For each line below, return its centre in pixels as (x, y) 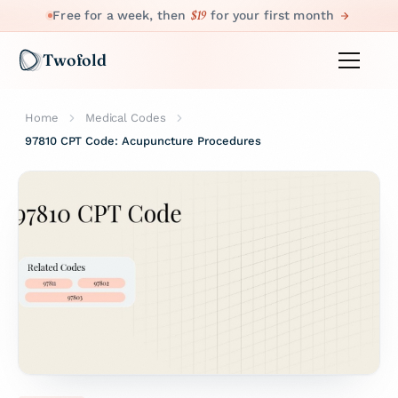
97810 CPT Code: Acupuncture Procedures (143, 141)
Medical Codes (125, 118)
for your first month (271, 15)
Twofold (75, 59)
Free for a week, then (121, 15)
